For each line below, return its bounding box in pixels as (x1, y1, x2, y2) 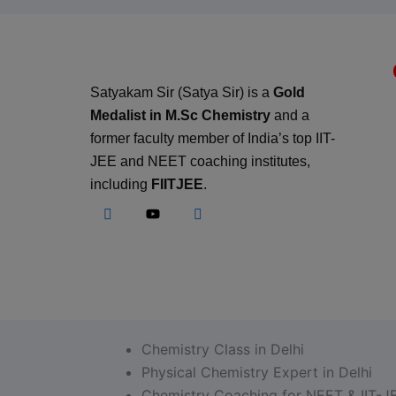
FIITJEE (151, 177, 203, 192)
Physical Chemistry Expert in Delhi (141, 363, 372, 381)
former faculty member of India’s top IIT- (90, 131, 335, 146)
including (90, 177, 151, 192)
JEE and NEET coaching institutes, (90, 154, 310, 169)
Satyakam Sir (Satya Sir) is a (90, 85, 273, 100)
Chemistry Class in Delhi (141, 340, 304, 358)
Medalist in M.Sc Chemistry (90, 108, 270, 123)
